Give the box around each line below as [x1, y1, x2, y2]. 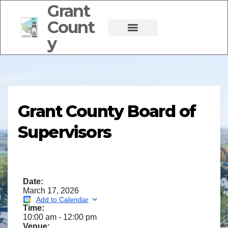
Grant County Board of [18, 101, 196, 121]
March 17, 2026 [23, 186, 79, 195]
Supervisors [18, 122, 111, 142]
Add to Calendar [36, 195, 89, 204]
